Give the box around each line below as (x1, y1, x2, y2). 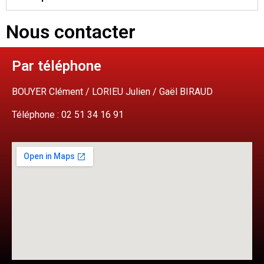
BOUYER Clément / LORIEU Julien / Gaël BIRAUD (12, 86, 213, 98)
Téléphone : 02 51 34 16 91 (12, 108, 124, 120)
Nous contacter (6, 21, 136, 44)
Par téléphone (12, 58, 101, 75)
